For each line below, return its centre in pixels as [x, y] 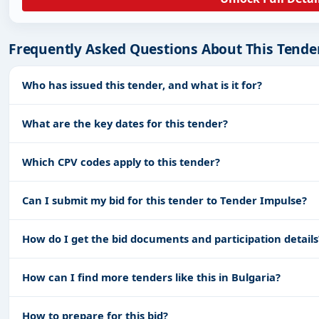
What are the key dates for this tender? [125, 123]
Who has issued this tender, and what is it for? [142, 84]
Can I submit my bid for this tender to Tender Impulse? [164, 200]
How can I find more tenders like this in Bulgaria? [151, 277]
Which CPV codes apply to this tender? [121, 161]
